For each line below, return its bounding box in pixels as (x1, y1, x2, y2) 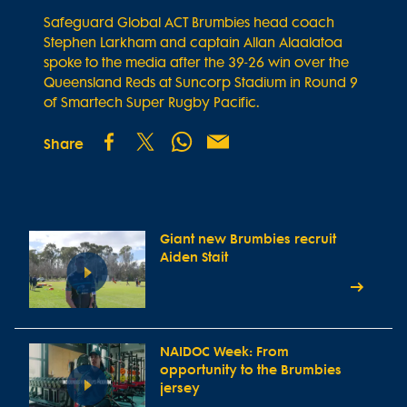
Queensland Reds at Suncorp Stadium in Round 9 (44, 74, 358, 91)
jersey (160, 381, 200, 397)
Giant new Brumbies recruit (160, 232, 336, 247)
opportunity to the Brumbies (160, 362, 342, 379)
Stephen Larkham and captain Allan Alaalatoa (44, 35, 342, 51)
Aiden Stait (160, 250, 228, 265)
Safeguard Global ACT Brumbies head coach (44, 15, 334, 31)
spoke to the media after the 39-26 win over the (44, 55, 349, 71)
